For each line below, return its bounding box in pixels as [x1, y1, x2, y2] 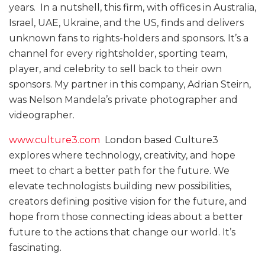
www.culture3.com [9, 134, 100, 146]
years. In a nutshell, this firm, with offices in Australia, [9, 2, 256, 14]
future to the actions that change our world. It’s [9, 227, 235, 238]
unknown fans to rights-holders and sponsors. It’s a [9, 33, 248, 44]
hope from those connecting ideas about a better [9, 211, 243, 223]
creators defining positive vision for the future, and [9, 196, 247, 208]
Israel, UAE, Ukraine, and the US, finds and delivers [9, 17, 244, 29]
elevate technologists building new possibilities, [9, 180, 231, 192]
